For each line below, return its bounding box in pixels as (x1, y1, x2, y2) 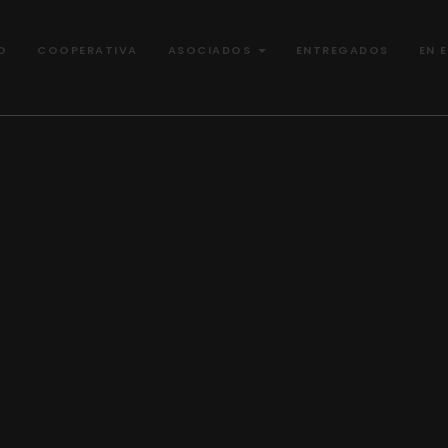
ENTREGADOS (295, 42, 389, 58)
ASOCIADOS (167, 42, 256, 58)
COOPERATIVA (37, 42, 138, 58)
